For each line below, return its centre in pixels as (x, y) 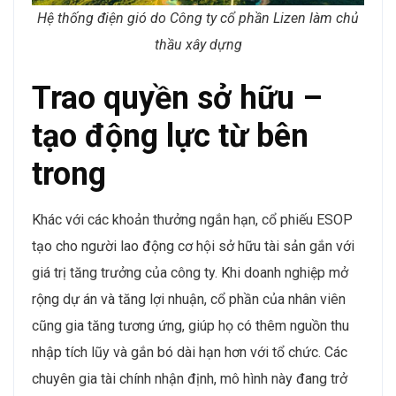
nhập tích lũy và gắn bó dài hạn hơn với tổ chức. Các (190, 352)
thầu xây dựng (198, 44)
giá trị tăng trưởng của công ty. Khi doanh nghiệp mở (190, 272)
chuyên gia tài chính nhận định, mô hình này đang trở (190, 378)
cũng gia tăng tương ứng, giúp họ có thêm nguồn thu (190, 325)
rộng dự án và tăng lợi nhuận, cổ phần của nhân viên (189, 299)
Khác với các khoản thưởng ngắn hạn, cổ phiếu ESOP (192, 219)
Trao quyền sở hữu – (177, 98)
